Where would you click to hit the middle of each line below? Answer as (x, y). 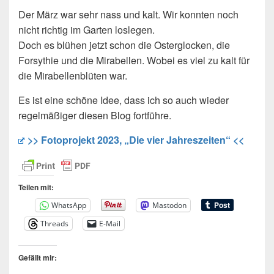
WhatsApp (69, 205)
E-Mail (110, 223)
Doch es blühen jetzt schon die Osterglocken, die (124, 45)
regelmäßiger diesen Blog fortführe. (95, 115)
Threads (54, 223)
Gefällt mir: (38, 257)
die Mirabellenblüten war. (73, 75)
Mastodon (169, 205)
